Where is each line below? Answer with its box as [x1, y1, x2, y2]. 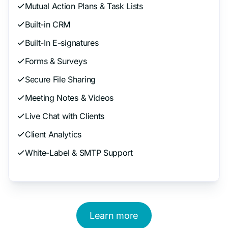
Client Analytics [25, 129, 81, 139]
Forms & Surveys [25, 55, 87, 66]
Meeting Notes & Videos [25, 92, 113, 103]
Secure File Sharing [25, 74, 96, 84]
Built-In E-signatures [25, 37, 99, 48]
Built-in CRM [25, 19, 71, 30]
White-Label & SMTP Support [25, 147, 133, 158]
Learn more [90, 210, 138, 221]
